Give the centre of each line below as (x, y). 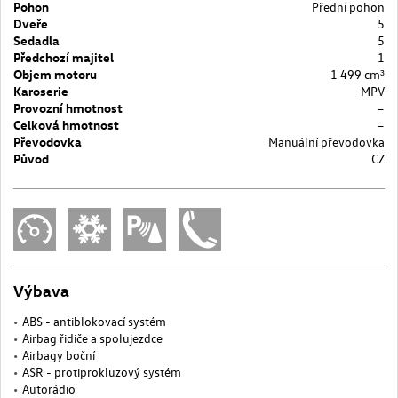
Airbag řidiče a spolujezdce (92, 338)
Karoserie (41, 91)
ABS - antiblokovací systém (94, 321)
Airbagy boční (59, 354)
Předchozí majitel (64, 57)
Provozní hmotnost (68, 107)
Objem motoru (55, 74)
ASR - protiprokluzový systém (102, 371)
